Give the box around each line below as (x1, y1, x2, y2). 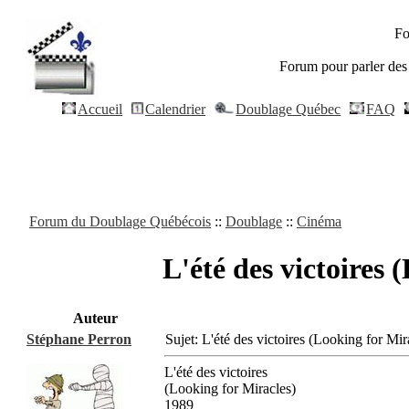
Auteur (72, 310, 118, 326)
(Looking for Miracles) (164, 381, 296, 396)
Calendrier (145, 101, 206, 117)
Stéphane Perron (26, 331, 131, 347)
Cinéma (297, 214, 341, 229)
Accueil (78, 101, 123, 117)
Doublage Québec (236, 101, 341, 117)
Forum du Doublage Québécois (29, 214, 211, 229)
